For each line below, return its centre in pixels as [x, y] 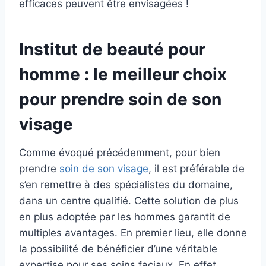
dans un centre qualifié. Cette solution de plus [129, 201]
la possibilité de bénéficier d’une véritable [118, 249]
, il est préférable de [197, 169]
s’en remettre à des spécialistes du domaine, [126, 185]
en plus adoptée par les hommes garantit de [125, 217]
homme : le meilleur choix [123, 75]
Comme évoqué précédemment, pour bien [120, 153]
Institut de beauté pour [112, 50]
